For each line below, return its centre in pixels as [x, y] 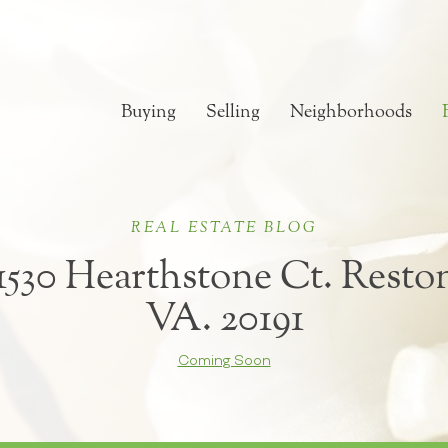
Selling [233, 112]
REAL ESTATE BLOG [224, 227]
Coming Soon [224, 360]
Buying [148, 112]
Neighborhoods [351, 112]
